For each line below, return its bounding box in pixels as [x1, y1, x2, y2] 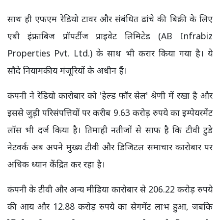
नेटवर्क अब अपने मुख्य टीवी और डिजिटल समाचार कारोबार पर [7, 140, 213, 153]
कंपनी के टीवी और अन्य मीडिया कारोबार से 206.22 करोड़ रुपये [7, 183, 213, 195]
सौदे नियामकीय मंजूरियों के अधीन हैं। [7, 64, 127, 76]
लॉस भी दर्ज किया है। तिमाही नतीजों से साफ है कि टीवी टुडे [7, 123, 213, 136]
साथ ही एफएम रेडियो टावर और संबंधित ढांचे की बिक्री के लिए [7, 12, 213, 25]
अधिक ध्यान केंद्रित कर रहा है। [7, 158, 105, 170]
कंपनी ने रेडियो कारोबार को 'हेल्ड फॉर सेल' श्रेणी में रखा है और [7, 89, 213, 101]
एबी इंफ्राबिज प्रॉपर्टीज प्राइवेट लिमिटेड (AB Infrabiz [7, 29, 213, 42]
